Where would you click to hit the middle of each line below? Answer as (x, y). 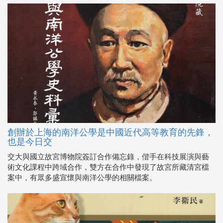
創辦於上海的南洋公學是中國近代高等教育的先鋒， (111, 133)
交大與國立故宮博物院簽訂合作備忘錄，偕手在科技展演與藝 (108, 157)
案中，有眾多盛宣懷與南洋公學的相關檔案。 (82, 178)
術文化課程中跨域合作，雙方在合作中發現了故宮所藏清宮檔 (108, 167)
